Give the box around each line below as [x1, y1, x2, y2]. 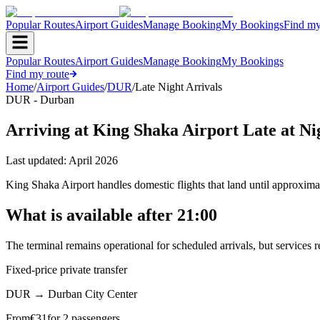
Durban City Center [48, 287, 137, 300]
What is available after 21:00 [6, 205, 217, 224]
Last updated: [6, 154, 69, 166]
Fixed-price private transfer [6, 263, 127, 276]
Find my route [6, 68, 69, 80]
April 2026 [69, 154, 118, 166]
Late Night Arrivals [135, 81, 222, 93]
